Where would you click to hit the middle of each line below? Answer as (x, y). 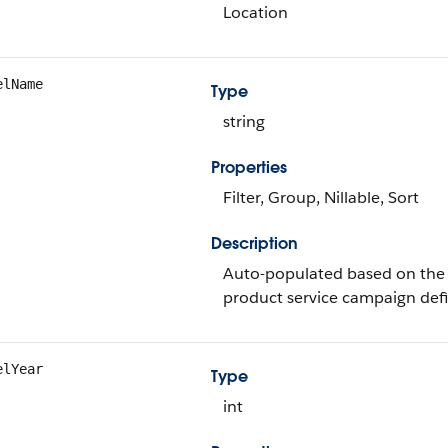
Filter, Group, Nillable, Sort (321, 197)
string (244, 121)
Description (254, 243)
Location (255, 12)
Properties (249, 167)
